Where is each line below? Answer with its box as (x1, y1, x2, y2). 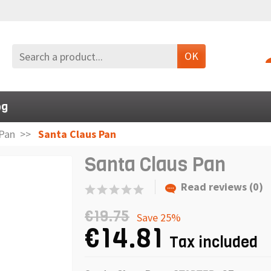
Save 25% (137, 210, 181, 224)
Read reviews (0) (181, 180, 263, 194)
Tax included (169, 232, 258, 252)
